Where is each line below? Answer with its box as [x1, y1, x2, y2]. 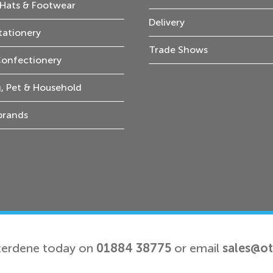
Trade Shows [149, 44, 208, 55]
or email [174, 241, 219, 255]
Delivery [149, 16, 185, 28]
